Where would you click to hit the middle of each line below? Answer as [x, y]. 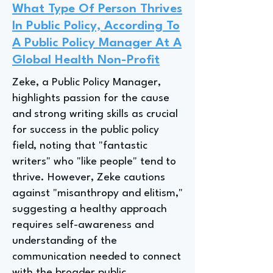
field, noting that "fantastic [80, 146]
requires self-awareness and [83, 225]
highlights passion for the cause [91, 98]
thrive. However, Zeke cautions [89, 178]
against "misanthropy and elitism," [97, 193]
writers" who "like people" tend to [94, 162]
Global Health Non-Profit [86, 60]
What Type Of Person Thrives [97, 9]
